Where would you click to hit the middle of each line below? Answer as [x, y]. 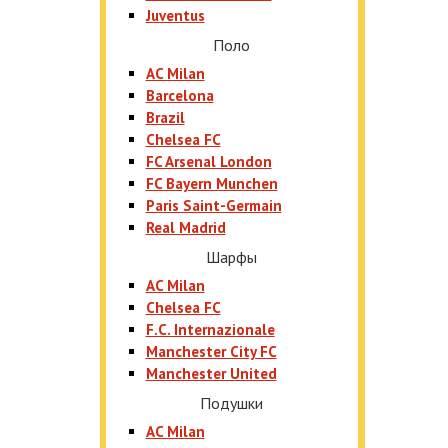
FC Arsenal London [208, 161]
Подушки [231, 403]
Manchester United [211, 373]
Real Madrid [185, 227]
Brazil [165, 117]
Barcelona [179, 95]
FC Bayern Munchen [211, 183]
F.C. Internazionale [210, 329]
